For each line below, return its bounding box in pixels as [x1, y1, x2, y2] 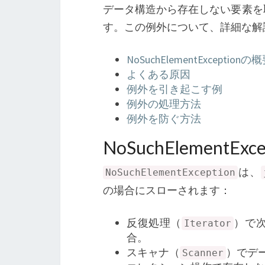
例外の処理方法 [127, 97, 201, 111]
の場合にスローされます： [103, 183, 231, 197]
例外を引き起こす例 [127, 82, 222, 96]
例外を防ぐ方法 [127, 112, 201, 125]
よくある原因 [127, 67, 190, 81]
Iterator [183, 218, 231, 229]
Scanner [182, 247, 224, 258]
